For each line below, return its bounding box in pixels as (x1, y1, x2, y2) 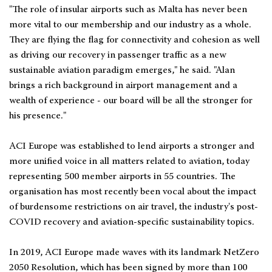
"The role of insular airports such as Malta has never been (9, 5, 247, 15)
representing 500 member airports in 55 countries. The (9, 172, 236, 182)
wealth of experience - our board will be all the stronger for (9, 96, 253, 106)
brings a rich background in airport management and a (9, 81, 237, 91)
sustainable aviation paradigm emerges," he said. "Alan (9, 66, 235, 76)
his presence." (9, 111, 66, 121)
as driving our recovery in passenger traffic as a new (9, 50, 226, 61)
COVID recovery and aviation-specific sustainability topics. (9, 217, 254, 228)
